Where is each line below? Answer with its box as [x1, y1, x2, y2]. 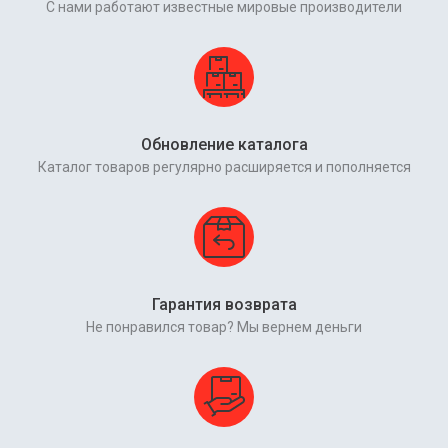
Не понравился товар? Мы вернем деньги [86, 319, 362, 336]
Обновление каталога [140, 135, 308, 155]
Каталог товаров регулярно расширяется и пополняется [37, 159, 411, 176]
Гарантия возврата [151, 295, 297, 315]
